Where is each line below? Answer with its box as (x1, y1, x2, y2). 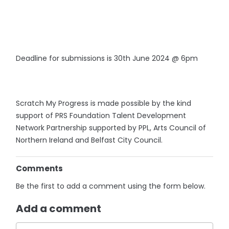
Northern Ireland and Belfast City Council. (16, 135, 163, 145)
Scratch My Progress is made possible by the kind (16, 98, 192, 108)
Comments (16, 163, 63, 174)
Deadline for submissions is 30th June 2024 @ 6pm (16, 53, 198, 63)
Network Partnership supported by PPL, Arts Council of (16, 123, 207, 133)
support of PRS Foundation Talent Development (16, 110, 187, 121)
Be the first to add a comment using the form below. (16, 181, 206, 191)
